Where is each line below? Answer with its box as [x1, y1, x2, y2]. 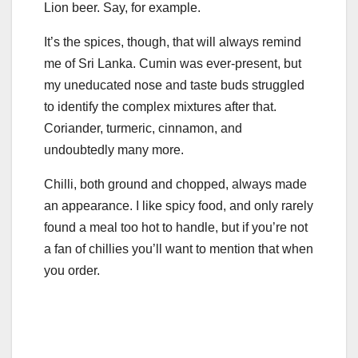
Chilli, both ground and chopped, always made [44, 177, 307, 191]
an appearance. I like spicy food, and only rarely [44, 198, 313, 213]
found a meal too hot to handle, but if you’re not [44, 220, 308, 234]
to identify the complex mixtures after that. [44, 99, 276, 113]
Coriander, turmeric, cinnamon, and [44, 121, 242, 135]
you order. [44, 263, 100, 277]
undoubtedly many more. [44, 142, 184, 157]
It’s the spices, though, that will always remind [44, 34, 301, 49]
